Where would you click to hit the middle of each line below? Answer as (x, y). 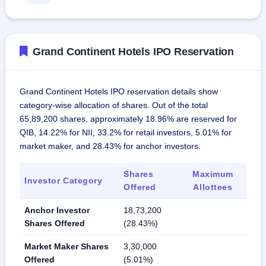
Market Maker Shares (66, 246)
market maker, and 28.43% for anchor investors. (110, 146)
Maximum (213, 174)
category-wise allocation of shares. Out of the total (114, 105)
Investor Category (64, 180)
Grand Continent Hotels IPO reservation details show (119, 91)
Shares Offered (55, 223)
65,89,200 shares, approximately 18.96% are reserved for (128, 118)
